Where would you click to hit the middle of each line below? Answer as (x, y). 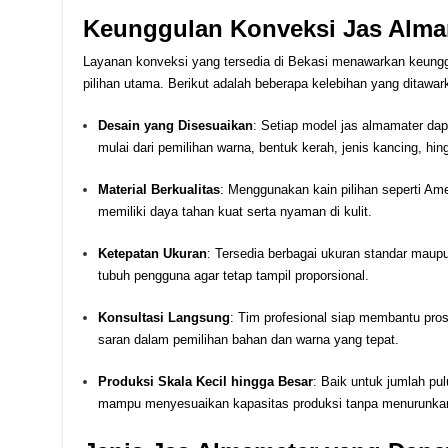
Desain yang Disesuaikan (175, 125)
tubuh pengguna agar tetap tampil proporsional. (233, 275)
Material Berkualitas (158, 189)
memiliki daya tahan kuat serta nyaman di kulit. (234, 211)
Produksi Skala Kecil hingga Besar (205, 381)
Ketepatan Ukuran (152, 253)
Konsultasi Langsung (163, 317)
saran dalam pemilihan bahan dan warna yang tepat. (248, 339)
